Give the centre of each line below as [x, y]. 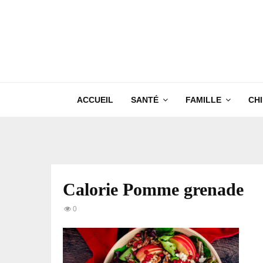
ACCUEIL [95, 100]
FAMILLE [203, 100]
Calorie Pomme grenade [153, 189]
